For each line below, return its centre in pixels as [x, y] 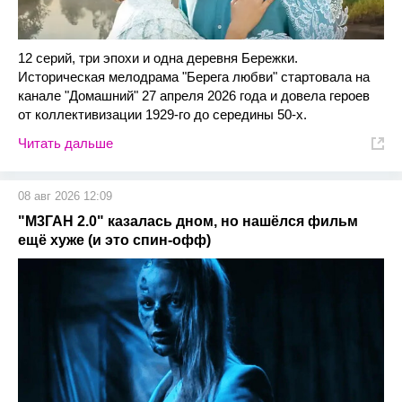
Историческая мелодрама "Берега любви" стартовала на [194, 77]
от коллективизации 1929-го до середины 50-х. [162, 114]
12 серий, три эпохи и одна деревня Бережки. [158, 58]
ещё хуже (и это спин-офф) [114, 240]
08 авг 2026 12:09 [65, 196]
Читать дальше [66, 143]
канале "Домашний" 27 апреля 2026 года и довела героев [194, 96]
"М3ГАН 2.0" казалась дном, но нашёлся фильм [188, 221]
